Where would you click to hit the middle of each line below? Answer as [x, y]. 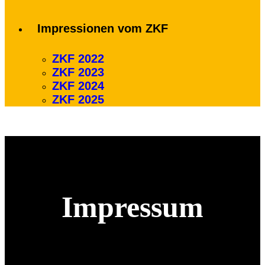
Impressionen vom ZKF [103, 28]
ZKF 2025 [78, 99]
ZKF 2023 [78, 72]
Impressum [132, 207]
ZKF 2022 [78, 59]
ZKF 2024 [78, 86]
